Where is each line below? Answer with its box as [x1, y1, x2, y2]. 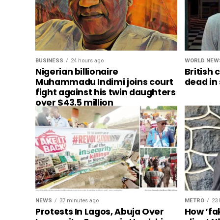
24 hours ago [71, 57, 104, 64]
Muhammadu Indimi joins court [35, 76, 174, 88]
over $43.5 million [35, 97, 113, 109]
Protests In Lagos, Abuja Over [35, 206, 164, 218]
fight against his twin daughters [35, 86, 176, 99]
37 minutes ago [59, 197, 99, 204]
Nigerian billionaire [35, 66, 118, 78]
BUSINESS [35, 57, 63, 64]
